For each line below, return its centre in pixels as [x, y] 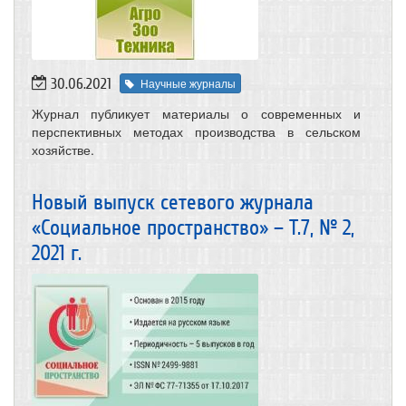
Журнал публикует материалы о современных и [196, 114]
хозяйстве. [63, 150]
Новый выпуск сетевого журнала [173, 203]
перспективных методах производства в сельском [196, 132]
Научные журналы [188, 83]
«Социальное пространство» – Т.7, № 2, [193, 228]
